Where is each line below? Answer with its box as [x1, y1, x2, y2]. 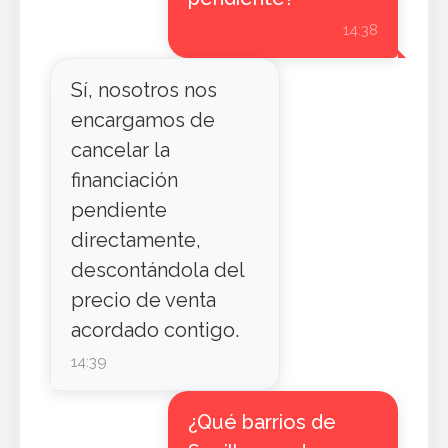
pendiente [71, 198, 167, 222]
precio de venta [71, 288, 216, 312]
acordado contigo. [71, 318, 239, 342]
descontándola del [71, 258, 244, 282]
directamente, [71, 228, 201, 252]
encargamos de [71, 108, 215, 132]
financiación [71, 168, 178, 192]
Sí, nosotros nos [71, 78, 217, 102]
